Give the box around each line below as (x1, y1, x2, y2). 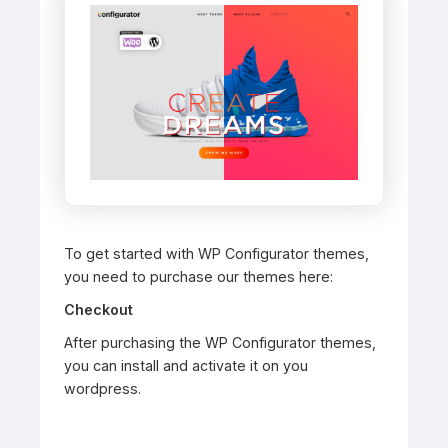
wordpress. (64, 380, 141, 398)
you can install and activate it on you (64, 357, 308, 375)
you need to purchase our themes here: (64, 268, 333, 286)
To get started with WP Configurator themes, (64, 245, 369, 263)
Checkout (64, 301, 133, 319)
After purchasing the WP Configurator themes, (64, 334, 376, 352)
